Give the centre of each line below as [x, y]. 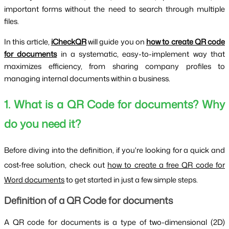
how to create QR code [186, 41]
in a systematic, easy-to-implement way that [141, 54]
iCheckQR [68, 41]
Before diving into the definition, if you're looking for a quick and [114, 150]
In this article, [28, 41]
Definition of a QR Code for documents [89, 201]
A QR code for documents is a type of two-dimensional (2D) [114, 222]
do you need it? [42, 124]
